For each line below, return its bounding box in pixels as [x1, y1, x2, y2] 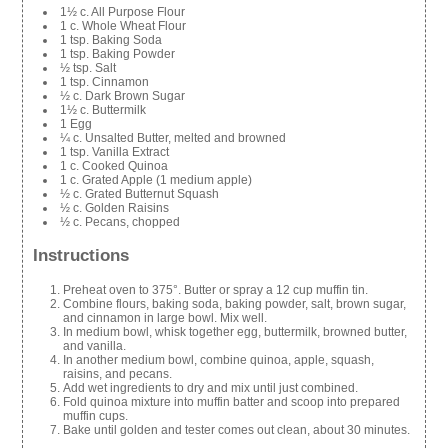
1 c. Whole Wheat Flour [60, 19, 187, 34]
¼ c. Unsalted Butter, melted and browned [60, 131, 287, 146]
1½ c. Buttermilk [60, 103, 147, 118]
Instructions [33, 245, 130, 265]
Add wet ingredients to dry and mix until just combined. [63, 380, 359, 395]
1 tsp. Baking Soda [60, 33, 163, 48]
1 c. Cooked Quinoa [60, 159, 169, 174]
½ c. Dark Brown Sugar [60, 89, 186, 104]
